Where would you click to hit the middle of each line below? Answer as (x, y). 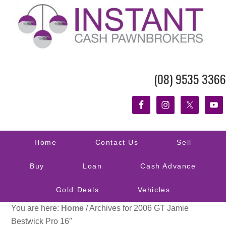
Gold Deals (77, 190)
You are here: (36, 208)
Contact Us (117, 143)
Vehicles (154, 190)
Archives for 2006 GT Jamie (138, 208)
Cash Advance (168, 166)
